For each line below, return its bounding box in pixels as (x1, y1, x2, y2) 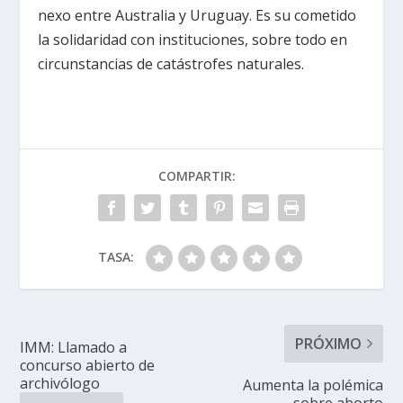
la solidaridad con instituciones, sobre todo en (38, 29, 348, 49)
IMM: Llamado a (20, 336, 128, 357)
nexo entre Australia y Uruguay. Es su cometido (38, 4, 357, 25)
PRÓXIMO (294, 333, 362, 354)
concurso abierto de (20, 354, 156, 375)
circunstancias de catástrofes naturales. (38, 53, 305, 74)
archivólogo (20, 372, 101, 393)
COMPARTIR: (158, 166, 236, 184)
